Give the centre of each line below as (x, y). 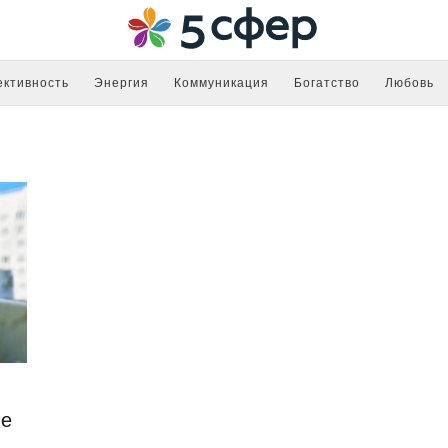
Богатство (327, 83)
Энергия (121, 83)
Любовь (409, 83)
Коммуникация (221, 83)
